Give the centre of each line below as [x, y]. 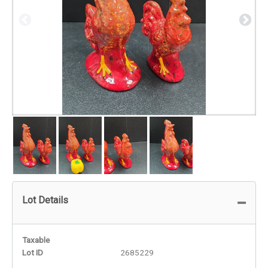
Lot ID [33, 252]
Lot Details [45, 200]
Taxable [36, 240]
